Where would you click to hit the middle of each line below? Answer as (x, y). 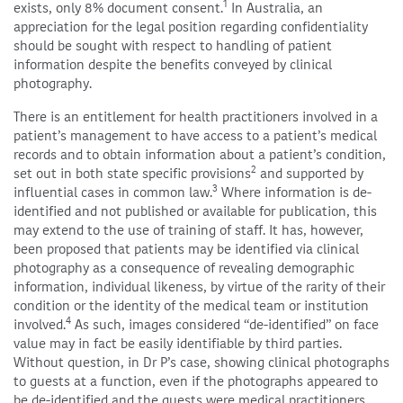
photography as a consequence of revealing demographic (184, 268)
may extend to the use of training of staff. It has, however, (188, 230)
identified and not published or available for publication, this (195, 211)
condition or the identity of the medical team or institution (191, 306)
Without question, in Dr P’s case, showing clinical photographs (201, 363)
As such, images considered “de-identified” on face (225, 325)
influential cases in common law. (113, 193)
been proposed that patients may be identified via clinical (186, 249)
